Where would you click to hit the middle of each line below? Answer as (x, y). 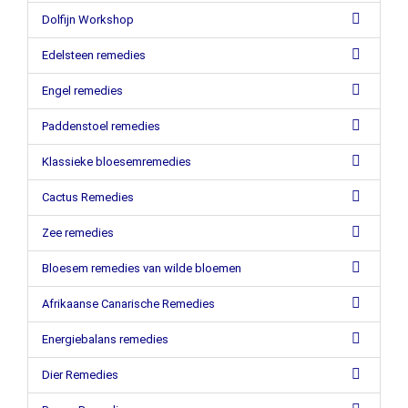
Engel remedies (82, 91)
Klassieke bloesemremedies (117, 162)
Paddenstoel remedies (101, 126)
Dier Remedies (80, 375)
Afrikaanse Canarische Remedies (128, 304)
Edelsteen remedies (94, 55)
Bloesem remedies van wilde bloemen (142, 268)
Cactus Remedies (88, 197)
